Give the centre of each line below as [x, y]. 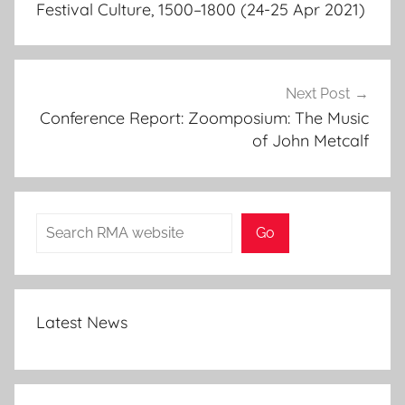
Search [59, 225]
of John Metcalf [311, 141]
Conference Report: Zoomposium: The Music [204, 118]
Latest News [82, 323]
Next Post [318, 94]
